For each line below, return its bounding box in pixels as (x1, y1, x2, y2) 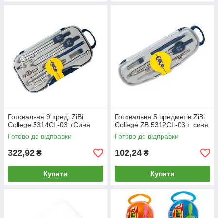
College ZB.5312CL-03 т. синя (115, 121, 208, 128)
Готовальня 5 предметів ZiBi (115, 113, 205, 121)
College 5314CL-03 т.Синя (8, 121, 90, 128)
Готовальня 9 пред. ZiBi (8, 113, 83, 121)
